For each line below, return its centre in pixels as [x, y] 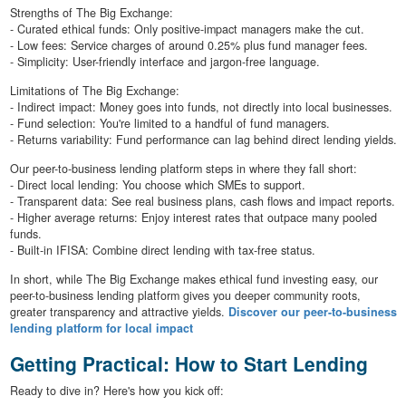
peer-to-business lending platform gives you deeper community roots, [185, 295]
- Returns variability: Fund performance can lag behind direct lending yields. [203, 139]
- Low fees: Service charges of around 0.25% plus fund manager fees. [188, 45]
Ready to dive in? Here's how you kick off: [116, 391]
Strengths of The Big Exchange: [91, 12]
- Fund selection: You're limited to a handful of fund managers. [169, 123]
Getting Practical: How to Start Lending [188, 363]
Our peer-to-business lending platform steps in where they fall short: [183, 168]
